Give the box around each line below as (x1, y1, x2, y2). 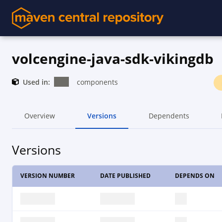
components (77, 77, 118, 87)
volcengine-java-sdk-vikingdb (12, 49, 214, 68)
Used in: (23, 77, 50, 87)
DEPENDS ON (175, 171, 215, 180)
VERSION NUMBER (20, 171, 75, 180)
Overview (24, 111, 55, 120)
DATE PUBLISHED (100, 171, 151, 180)
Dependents (148, 111, 189, 120)
